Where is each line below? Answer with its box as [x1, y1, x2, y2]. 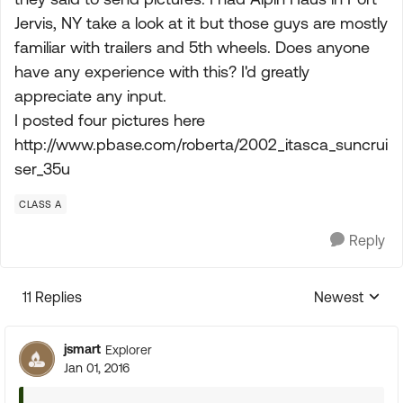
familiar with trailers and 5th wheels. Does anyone [14, 38, 370, 57]
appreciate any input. [14, 86, 166, 105]
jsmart [64, 342, 101, 356]
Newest [314, 289, 363, 305]
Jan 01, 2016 [64, 361, 130, 375]
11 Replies [22, 289, 82, 305]
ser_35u [14, 159, 70, 178]
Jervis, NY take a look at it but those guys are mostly [14, 13, 388, 32]
